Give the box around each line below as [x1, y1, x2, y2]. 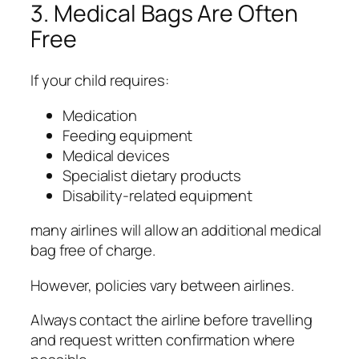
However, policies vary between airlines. [30, 274, 294, 296]
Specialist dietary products [63, 164, 242, 186]
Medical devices [63, 144, 170, 166]
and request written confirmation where [30, 329, 296, 351]
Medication [63, 104, 137, 126]
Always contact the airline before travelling [30, 309, 313, 331]
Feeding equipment [63, 124, 193, 146]
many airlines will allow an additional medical [30, 220, 322, 241]
